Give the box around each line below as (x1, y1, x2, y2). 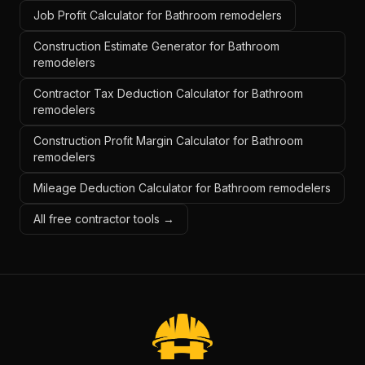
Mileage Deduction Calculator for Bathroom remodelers (33, 181, 331, 195)
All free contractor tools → (33, 212, 174, 226)
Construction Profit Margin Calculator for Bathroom (33, 134, 303, 147)
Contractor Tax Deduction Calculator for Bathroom (33, 86, 303, 100)
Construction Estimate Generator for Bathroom (33, 39, 279, 53)
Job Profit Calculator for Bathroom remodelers (33, 8, 282, 22)
